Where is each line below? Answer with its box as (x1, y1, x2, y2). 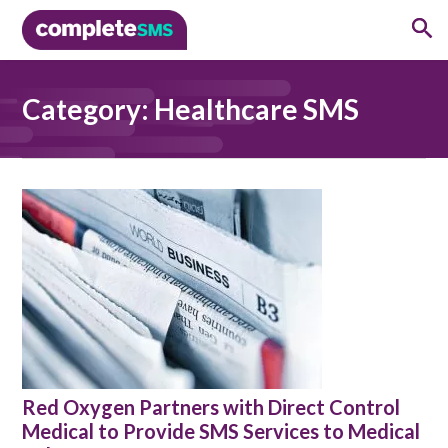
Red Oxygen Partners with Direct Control (22, 395, 400, 420)
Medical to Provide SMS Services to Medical (22, 419, 420, 444)
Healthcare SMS (154, 91, 359, 126)
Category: (22, 91, 154, 126)
